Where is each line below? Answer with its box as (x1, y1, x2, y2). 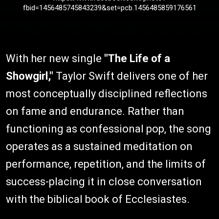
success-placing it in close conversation (6, 175, 202, 188)
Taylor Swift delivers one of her (53, 70, 208, 83)
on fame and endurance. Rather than (6, 105, 184, 118)
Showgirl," (6, 70, 53, 83)
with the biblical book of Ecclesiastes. (6, 193, 190, 206)
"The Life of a (104, 52, 170, 65)
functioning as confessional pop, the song (6, 123, 211, 135)
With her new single (6, 52, 104, 65)
